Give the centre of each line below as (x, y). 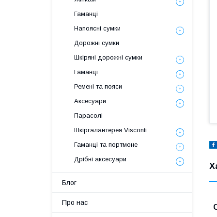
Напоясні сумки (97, 28)
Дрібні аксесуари (100, 159)
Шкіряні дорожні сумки (108, 57)
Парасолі (88, 116)
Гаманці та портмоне (106, 145)
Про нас (75, 202)
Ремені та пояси (98, 86)
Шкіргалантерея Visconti (110, 130)
